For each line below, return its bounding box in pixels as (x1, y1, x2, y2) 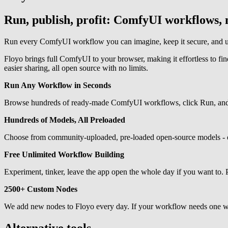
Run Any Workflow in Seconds (4, 80, 111, 90)
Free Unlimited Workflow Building (4, 150, 124, 159)
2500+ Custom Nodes (4, 184, 77, 193)
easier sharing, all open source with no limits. (4, 63, 148, 72)
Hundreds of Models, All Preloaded (4, 115, 125, 124)
